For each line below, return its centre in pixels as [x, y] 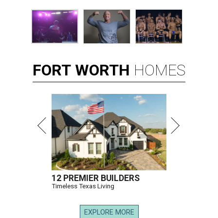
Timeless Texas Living [83, 186]
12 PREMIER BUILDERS [96, 178]
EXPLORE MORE [109, 213]
